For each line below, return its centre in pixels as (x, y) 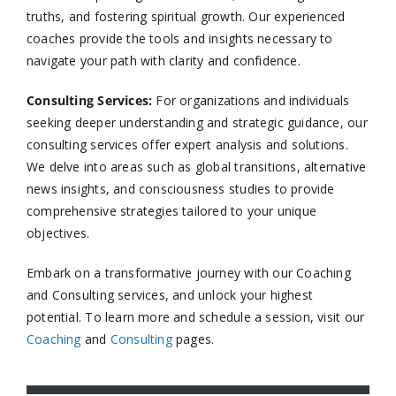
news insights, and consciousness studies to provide (180, 188)
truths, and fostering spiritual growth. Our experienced (186, 16)
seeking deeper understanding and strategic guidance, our (197, 122)
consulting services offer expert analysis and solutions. (187, 144)
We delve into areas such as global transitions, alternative (196, 166)
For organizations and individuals (251, 100)
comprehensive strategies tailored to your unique (171, 210)
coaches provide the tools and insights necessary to (179, 38)
